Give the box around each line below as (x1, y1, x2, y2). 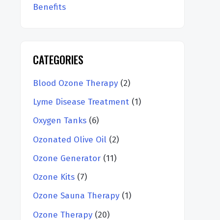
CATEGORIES (33, 51, 83, 67)
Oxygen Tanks (33, 115, 86, 126)
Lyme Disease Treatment (33, 97, 129, 108)
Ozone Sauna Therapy (33, 191, 119, 201)
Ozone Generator (33, 153, 101, 164)
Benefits (33, 1, 66, 12)
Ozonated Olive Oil (33, 134, 107, 145)
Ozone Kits (33, 172, 75, 183)
